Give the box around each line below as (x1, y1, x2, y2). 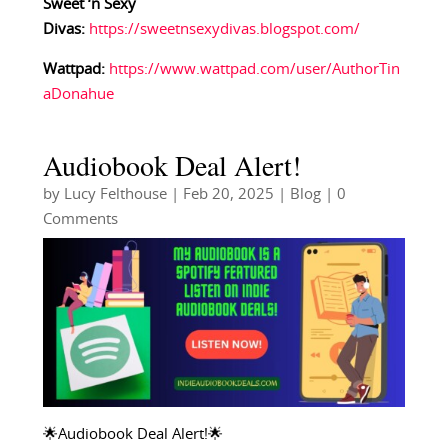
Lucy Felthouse (63, 187, 167, 203)
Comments (42, 212, 118, 228)
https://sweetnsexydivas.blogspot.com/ (88, 22, 360, 38)
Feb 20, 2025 (182, 187, 274, 203)
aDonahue (42, 87, 114, 103)
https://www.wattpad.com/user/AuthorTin (108, 62, 400, 78)
